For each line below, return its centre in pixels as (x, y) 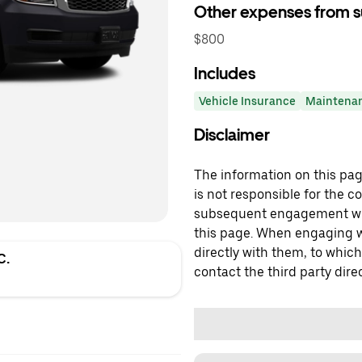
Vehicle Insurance (247, 101)
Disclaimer (232, 135)
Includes (225, 74)
